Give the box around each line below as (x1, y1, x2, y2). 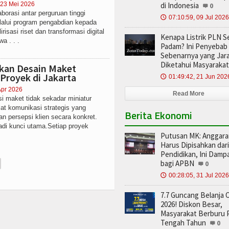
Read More (173, 90, 204, 97)
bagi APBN (161, 158, 194, 168)
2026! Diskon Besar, (161, 199, 222, 209)
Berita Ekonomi (125, 107, 192, 123)
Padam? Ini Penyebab (161, 41, 227, 51)
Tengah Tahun (161, 218, 206, 227)
